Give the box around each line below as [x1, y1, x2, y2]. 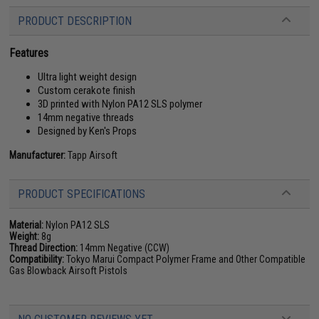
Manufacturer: [9, 149, 66, 161]
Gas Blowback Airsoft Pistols [9, 264, 128, 276]
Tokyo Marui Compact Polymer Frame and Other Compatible [64, 253, 306, 265]
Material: [9, 219, 44, 231]
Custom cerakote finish [38, 83, 136, 97]
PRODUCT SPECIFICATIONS [18, 187, 146, 201]
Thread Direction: [9, 241, 78, 253]
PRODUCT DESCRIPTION [18, 14, 132, 28]
